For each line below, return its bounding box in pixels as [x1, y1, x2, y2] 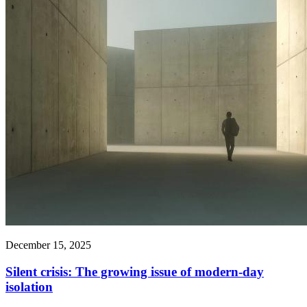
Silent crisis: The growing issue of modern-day [5, 264, 264, 279]
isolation [5, 279, 53, 294]
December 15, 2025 [5, 238, 91, 251]
